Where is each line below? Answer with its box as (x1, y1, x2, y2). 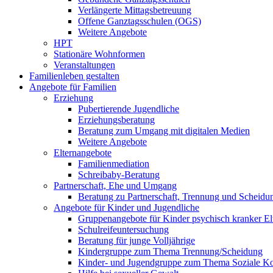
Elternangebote (54, 147, 112, 158)
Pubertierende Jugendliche (78, 104, 179, 114)
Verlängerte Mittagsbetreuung (78, 5, 191, 15)
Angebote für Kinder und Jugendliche (54, 202, 199, 213)
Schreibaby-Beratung (78, 169, 160, 180)
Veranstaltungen (54, 60, 115, 70)
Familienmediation (78, 158, 149, 169)
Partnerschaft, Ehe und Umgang (54, 180, 177, 191)
